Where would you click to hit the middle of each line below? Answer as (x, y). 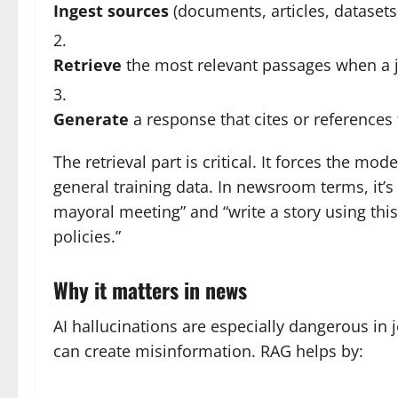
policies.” (87, 236)
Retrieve (88, 65)
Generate (91, 119)
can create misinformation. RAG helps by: (208, 351)
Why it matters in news (150, 290)
